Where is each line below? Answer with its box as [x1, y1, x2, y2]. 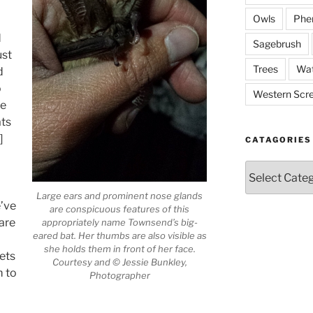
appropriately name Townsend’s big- [41, 216, 198, 228]
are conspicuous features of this [50, 203, 190, 214]
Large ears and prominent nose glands [36, 189, 203, 201]
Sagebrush [252, 38, 301, 50]
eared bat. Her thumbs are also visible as [32, 229, 207, 241]
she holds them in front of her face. [43, 242, 196, 254]
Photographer [89, 269, 150, 281]
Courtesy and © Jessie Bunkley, [52, 256, 187, 268]
